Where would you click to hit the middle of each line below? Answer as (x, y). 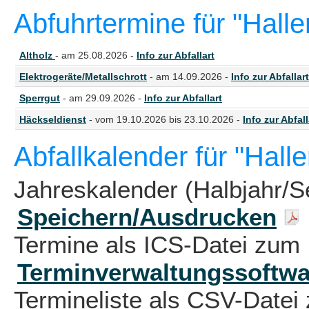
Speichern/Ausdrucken (147, 217)
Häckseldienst (53, 119)
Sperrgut (40, 98)
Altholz (37, 55)
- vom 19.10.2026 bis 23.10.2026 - (165, 119)
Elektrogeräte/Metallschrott (83, 77)
